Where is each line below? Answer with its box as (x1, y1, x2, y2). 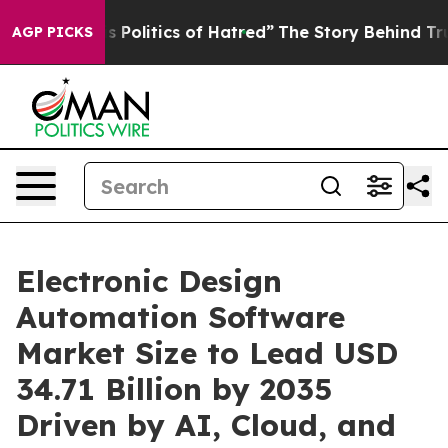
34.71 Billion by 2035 (16, 370, 332, 408)
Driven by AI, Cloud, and (16, 406, 396, 444)
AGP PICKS (12, 23, 93, 41)
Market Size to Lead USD (16, 334, 398, 372)
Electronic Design (16, 262, 282, 300)
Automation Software (16, 298, 345, 336)
